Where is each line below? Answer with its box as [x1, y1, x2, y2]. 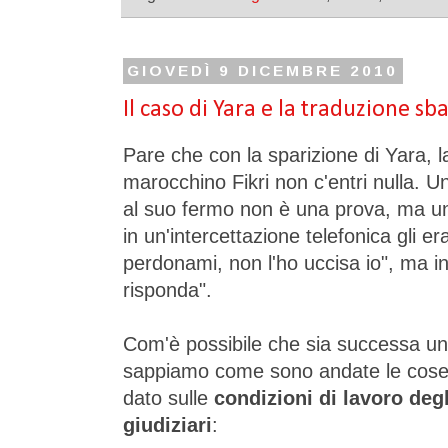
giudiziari [123, 414, 212, 437]
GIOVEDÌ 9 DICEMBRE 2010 [127, 62, 399, 80]
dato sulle [123, 387, 214, 410]
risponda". [123, 279, 212, 302]
